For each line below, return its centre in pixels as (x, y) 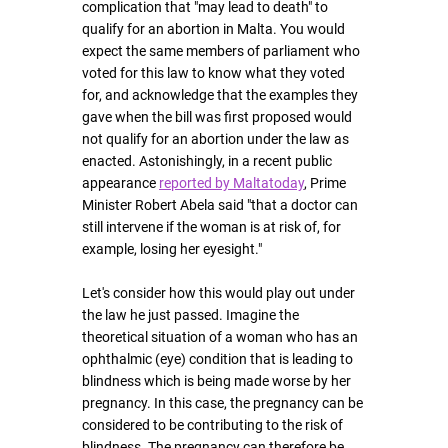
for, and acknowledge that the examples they (221, 95)
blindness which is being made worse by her (218, 381)
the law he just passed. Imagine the (192, 315)
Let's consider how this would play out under (220, 293)
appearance (120, 183)
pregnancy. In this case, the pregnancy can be (224, 403)
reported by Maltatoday (231, 183)
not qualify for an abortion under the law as (217, 139)
